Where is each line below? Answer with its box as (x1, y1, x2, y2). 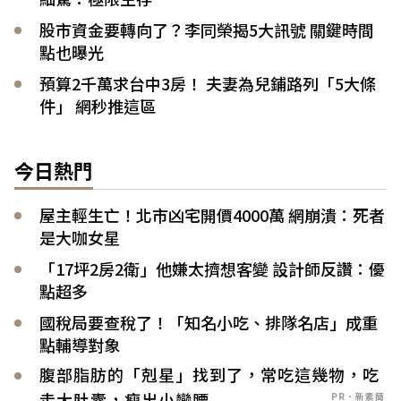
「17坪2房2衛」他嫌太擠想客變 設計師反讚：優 (39, 256, 385, 280)
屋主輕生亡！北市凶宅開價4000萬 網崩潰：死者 (39, 202, 385, 226)
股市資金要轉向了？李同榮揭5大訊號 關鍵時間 (39, 17, 374, 41)
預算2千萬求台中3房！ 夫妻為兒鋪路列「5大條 (39, 71, 376, 95)
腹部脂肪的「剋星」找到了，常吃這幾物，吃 (39, 362, 380, 386)
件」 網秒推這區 (39, 93, 156, 117)
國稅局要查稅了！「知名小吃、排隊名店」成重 (39, 310, 378, 334)
